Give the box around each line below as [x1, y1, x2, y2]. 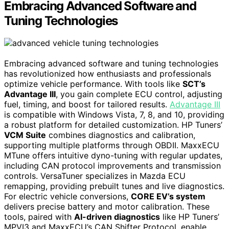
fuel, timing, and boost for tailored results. [4, 99, 170, 110]
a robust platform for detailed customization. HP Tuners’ [4, 120, 222, 130]
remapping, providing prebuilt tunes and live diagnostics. [4, 181, 224, 192]
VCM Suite [4, 130, 46, 141]
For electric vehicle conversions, [4, 191, 131, 202]
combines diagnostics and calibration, [46, 130, 195, 141]
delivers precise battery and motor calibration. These [4, 201, 210, 212]
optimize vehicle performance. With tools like [4, 79, 182, 89]
